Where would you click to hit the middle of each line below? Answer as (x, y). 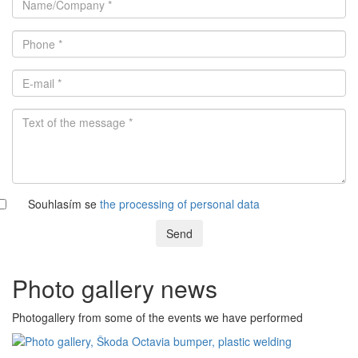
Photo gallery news (115, 288)
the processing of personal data (180, 203)
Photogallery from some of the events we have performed (157, 317)
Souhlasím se (64, 203)
